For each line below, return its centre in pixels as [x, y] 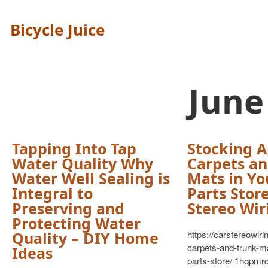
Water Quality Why [83, 163]
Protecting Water [76, 223]
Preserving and [68, 208]
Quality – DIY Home [85, 238]
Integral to [52, 193]
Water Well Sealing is [91, 178]
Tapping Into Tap [74, 148]
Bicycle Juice [57, 30]
